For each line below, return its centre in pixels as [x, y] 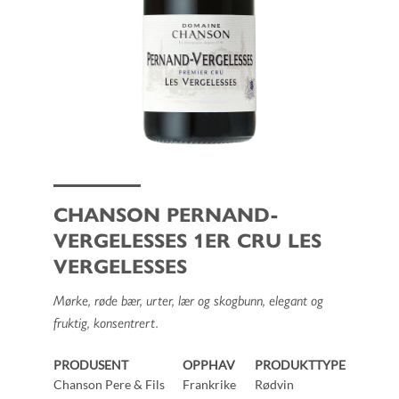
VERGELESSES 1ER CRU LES [187, 240]
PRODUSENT [90, 365]
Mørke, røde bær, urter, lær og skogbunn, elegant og [188, 300]
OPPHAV [209, 365]
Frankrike [210, 385]
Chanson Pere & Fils [109, 385]
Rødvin [275, 385]
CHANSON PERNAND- [166, 214]
